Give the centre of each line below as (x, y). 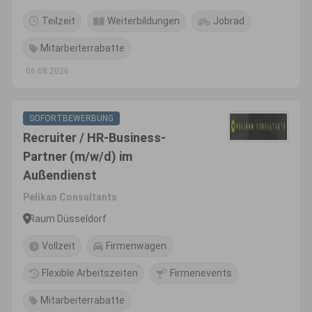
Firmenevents (201, 273)
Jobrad (229, 21)
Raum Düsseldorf (68, 218)
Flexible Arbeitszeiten (90, 273)
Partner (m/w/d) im (78, 156)
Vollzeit (58, 246)
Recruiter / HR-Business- (94, 138)
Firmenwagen (136, 246)
